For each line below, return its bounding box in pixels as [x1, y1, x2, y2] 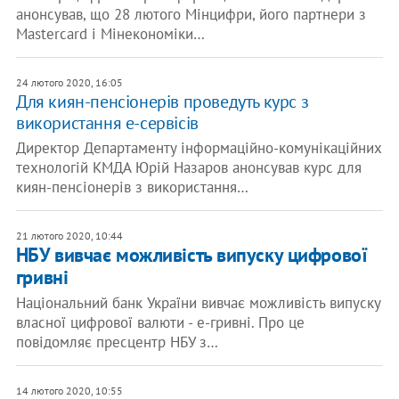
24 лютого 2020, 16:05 [15, 76, 123, 89]
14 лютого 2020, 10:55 [15, 384, 123, 397]
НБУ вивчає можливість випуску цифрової [15, 242, 368, 267]
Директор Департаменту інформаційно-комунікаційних [15, 138, 382, 158]
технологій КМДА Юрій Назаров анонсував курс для [15, 158, 362, 177]
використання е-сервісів [15, 111, 199, 134]
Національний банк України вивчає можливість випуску [15, 293, 380, 313]
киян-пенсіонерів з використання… [15, 177, 248, 197]
